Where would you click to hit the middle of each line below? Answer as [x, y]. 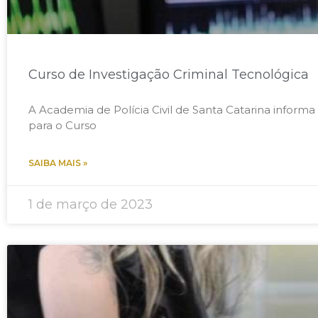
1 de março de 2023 [91, 204]
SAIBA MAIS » [58, 163]
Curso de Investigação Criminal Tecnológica [169, 74]
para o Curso [62, 125]
